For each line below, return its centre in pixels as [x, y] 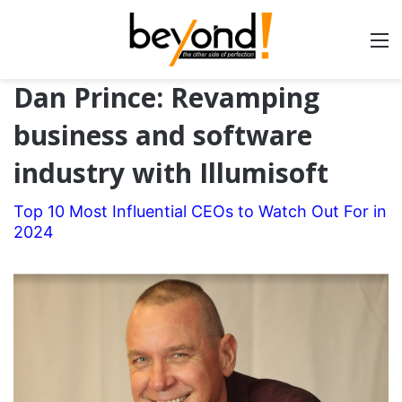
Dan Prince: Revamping [166, 97]
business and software [163, 135]
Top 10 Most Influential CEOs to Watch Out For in [200, 211]
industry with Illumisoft [171, 173]
